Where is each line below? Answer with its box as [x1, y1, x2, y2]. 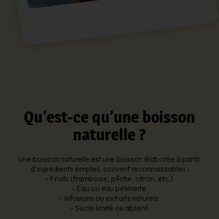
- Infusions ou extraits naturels [59, 193, 160, 203]
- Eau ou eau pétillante [71, 183, 148, 193]
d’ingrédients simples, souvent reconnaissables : [30, 163, 189, 174]
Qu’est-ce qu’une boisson [24, 107, 195, 127]
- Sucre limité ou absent [69, 202, 150, 213]
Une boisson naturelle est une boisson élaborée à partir [18, 153, 201, 164]
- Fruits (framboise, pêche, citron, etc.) [44, 173, 175, 183]
